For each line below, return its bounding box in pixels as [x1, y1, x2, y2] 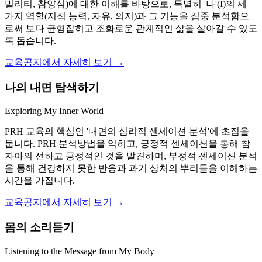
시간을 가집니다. [5, 175, 75, 186]
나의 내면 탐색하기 [5, 81, 99, 94]
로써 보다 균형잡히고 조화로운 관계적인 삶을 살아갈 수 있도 [5, 23, 257, 33]
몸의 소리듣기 [5, 220, 74, 233]
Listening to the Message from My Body [5, 246, 154, 256]
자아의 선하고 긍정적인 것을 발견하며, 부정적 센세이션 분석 [5, 151, 257, 161]
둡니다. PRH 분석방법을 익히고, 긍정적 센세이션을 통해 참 [5, 139, 250, 149]
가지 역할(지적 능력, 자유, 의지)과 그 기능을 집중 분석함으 [5, 11, 249, 21]
